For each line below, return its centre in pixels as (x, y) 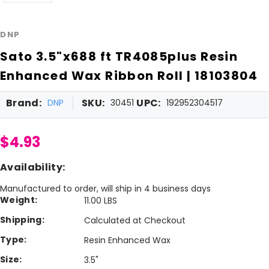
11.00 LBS (101, 200)
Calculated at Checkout (135, 220)
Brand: (24, 103)
